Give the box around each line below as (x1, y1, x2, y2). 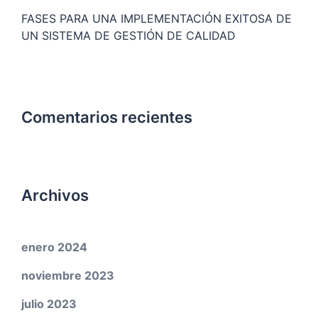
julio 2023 (21, 297, 77, 312)
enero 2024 (21, 240, 87, 255)
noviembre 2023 (21, 268, 114, 283)
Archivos (21, 186, 89, 205)
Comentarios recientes (21, 108, 192, 127)
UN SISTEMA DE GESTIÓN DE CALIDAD (21, 28, 236, 43)
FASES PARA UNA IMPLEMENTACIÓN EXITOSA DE (21, 11, 292, 26)
